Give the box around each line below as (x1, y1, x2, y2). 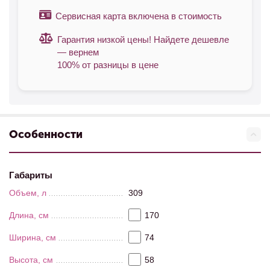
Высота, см (9, 255, 53, 265)
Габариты (9, 170, 52, 180)
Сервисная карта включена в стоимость (55, 11, 222, 21)
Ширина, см (9, 233, 56, 242)
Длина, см (9, 210, 49, 220)
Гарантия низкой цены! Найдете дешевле (57, 34, 229, 45)
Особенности (9, 128, 83, 141)
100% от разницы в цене (57, 60, 159, 70)
